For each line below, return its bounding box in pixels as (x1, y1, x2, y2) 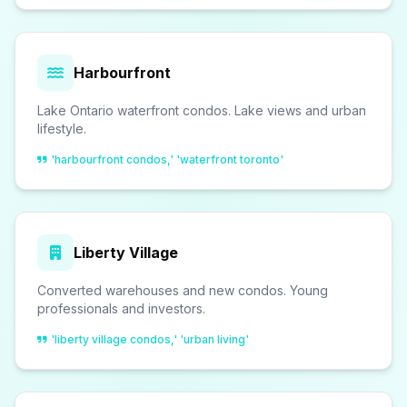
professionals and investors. (37, 301, 205, 316)
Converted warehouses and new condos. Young (37, 283, 328, 298)
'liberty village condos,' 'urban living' (51, 333, 249, 346)
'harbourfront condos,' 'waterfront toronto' (51, 153, 283, 166)
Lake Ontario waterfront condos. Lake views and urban (37, 103, 366, 118)
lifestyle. (37, 121, 86, 136)
